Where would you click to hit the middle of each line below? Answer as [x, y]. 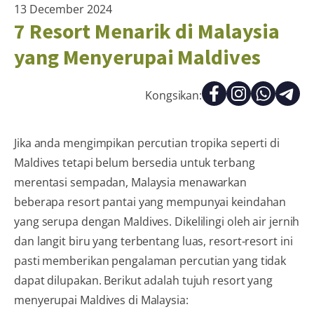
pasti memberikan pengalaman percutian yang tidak [150, 260]
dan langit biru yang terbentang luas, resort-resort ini [153, 241]
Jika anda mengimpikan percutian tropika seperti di [147, 143]
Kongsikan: [173, 96]
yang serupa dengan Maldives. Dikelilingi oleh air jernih [157, 221]
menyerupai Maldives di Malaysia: [101, 300]
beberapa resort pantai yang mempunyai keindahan [150, 202]
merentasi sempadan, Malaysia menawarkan [131, 182]
